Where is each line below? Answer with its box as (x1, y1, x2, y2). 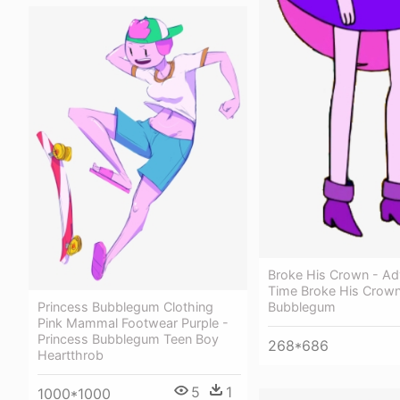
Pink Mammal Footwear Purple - (37, 314, 229, 330)
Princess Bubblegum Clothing (37, 298, 213, 314)
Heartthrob (37, 346, 104, 362)
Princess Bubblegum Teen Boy (37, 330, 219, 346)
